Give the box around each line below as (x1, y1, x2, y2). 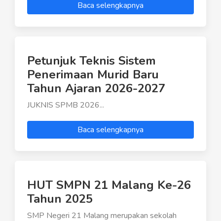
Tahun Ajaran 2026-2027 (27, 80, 165, 96)
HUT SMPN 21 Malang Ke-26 (27, 177, 191, 193)
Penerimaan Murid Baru (27, 66, 159, 82)
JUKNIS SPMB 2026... (27, 99, 104, 110)
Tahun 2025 (27, 190, 93, 207)
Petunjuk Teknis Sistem (27, 52, 156, 69)
